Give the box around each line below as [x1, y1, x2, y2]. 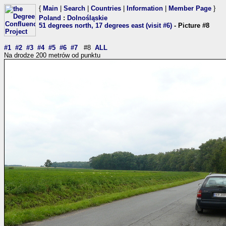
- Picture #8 [172, 22, 209, 29]
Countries [91, 5, 121, 12]
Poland [39, 14, 61, 22]
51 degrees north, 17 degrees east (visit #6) [39, 22, 172, 29]
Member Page [168, 5, 211, 12]
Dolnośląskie [67, 14, 107, 22]
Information [127, 5, 163, 12]
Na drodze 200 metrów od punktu [4, 51, 100, 59]
